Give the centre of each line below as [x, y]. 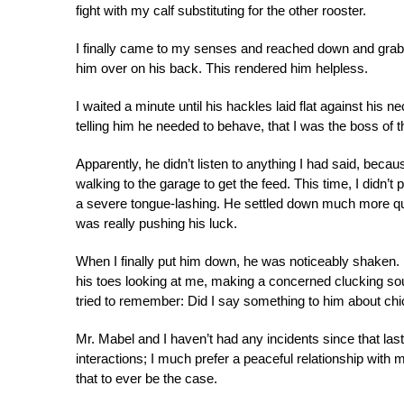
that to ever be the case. [147, 378]
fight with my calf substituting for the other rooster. [221, 10]
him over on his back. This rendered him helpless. [222, 68]
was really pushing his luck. [156, 223]
